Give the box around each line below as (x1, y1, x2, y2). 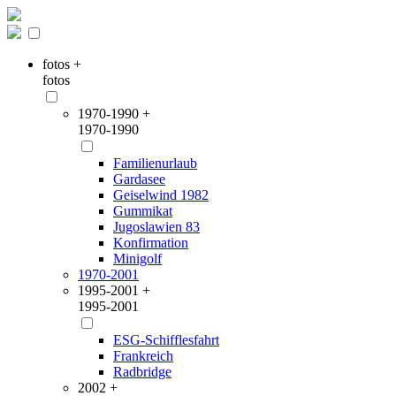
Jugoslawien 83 (113, 219, 200, 234)
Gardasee (113, 171, 165, 187)
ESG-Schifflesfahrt (113, 332, 219, 347)
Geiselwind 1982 (113, 187, 209, 202)
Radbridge (113, 364, 171, 379)
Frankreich (113, 348, 173, 363)
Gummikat (113, 203, 172, 218)
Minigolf (113, 251, 162, 266)
